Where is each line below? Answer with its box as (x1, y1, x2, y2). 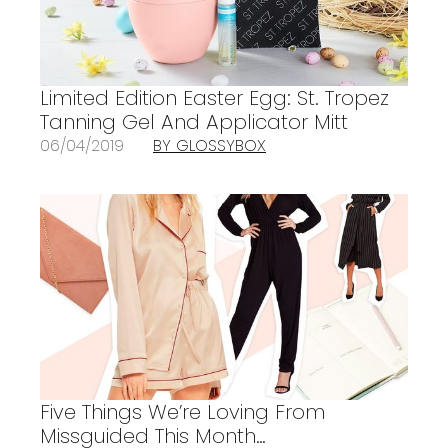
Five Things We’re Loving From (40, 398, 326, 427)
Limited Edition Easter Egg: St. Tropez (40, 83, 389, 112)
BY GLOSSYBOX (153, 133, 266, 157)
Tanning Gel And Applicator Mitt (40, 107, 348, 136)
